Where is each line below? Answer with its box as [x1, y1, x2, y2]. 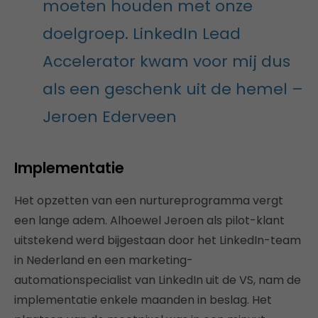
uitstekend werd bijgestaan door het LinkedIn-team [14, 232, 301, 249]
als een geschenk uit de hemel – [43, 78, 303, 101]
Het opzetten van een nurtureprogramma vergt [14, 192, 283, 209]
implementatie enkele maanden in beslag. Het [14, 292, 272, 309]
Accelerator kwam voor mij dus [43, 50, 290, 73]
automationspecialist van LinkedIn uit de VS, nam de [14, 272, 301, 289]
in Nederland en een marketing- [14, 252, 193, 269]
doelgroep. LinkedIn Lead [43, 23, 241, 45]
